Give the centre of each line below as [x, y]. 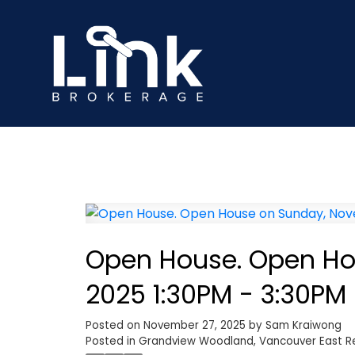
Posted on [114, 325]
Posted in [110, 341]
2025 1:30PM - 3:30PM [216, 294]
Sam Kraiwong [303, 325]
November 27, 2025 [194, 325]
